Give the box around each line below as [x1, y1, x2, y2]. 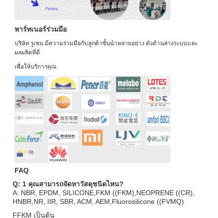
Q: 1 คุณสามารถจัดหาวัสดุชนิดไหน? [13, 180, 124, 188]
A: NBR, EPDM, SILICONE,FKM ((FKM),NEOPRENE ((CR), [13, 189, 195, 197]
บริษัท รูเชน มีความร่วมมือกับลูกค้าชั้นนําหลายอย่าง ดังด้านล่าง [15, 40, 174, 47]
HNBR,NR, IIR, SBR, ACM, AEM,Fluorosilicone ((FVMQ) [13, 198, 184, 206]
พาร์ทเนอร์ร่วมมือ [15, 25, 67, 34]
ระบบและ [174, 40, 198, 47]
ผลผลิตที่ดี [15, 49, 40, 56]
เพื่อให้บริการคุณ [15, 63, 56, 71]
